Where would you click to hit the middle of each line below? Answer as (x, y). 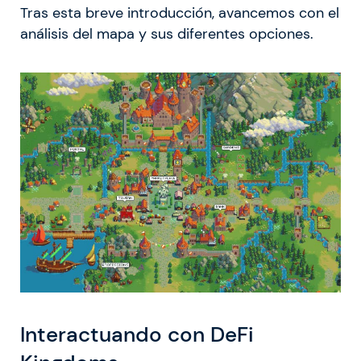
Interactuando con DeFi (137, 335)
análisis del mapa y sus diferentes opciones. (167, 34)
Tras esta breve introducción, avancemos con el (180, 13)
